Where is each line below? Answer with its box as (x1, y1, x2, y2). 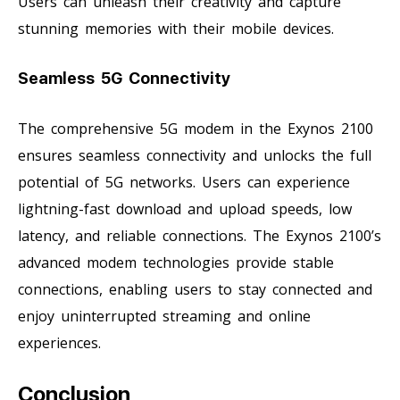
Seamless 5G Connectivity (18, 68, 230, 87)
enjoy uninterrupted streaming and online (18, 305, 311, 326)
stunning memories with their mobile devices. (18, 18, 334, 38)
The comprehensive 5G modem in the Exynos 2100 (18, 118, 373, 138)
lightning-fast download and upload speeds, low (18, 198, 352, 219)
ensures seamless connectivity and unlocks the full (18, 145, 371, 165)
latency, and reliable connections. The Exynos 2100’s (18, 225, 381, 246)
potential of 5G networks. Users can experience (18, 171, 350, 192)
